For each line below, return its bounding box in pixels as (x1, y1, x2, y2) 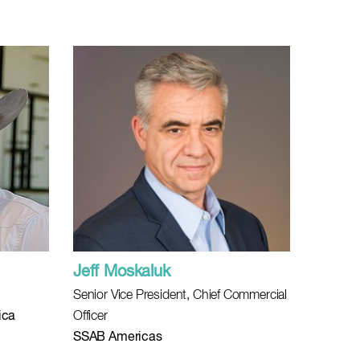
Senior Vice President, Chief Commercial (73, 289, 287, 302)
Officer (73, 310, 108, 323)
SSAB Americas (73, 331, 162, 344)
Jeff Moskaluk (73, 264, 170, 280)
